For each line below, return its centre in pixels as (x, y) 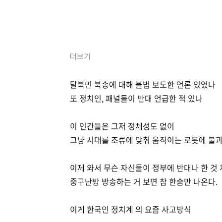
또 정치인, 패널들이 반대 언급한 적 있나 (136, 98)
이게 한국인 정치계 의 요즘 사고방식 (131, 209)
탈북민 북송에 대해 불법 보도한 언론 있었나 (143, 84)
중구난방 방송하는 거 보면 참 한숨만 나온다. (144, 181)
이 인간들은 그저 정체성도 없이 (122, 126)
